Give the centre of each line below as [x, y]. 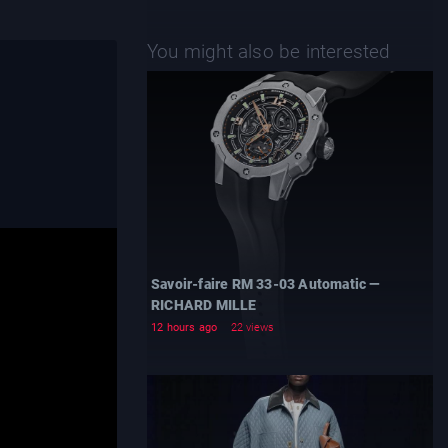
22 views [252, 327]
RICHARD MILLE [204, 305]
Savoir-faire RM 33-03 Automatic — [266, 284]
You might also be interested [269, 51]
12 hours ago [184, 327]
